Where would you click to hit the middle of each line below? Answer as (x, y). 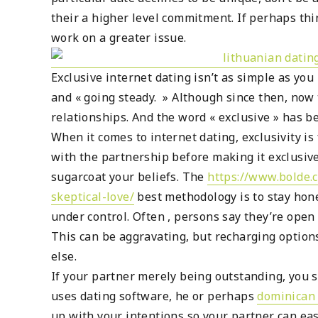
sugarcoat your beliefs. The (130, 176)
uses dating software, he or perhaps (154, 296)
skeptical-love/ (93, 196)
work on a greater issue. (119, 37)
